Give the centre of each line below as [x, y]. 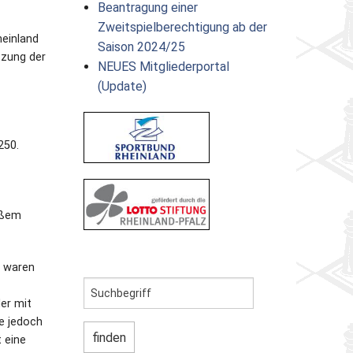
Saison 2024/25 [141, 46]
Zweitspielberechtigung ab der [182, 27]
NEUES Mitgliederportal [163, 66]
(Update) [122, 86]
